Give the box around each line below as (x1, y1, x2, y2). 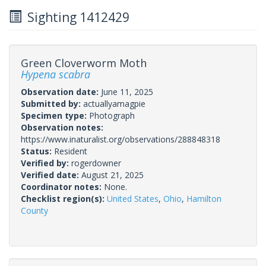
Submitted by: (21, 97, 83, 109)
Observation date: (21, 85, 101, 97)
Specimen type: (21, 109, 89, 121)
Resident (54, 145, 87, 157)
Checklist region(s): (21, 192, 107, 204)
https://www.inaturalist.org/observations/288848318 (21, 133, 220, 145)
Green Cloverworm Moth (21, 55, 147, 70)
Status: (21, 145, 54, 157)
